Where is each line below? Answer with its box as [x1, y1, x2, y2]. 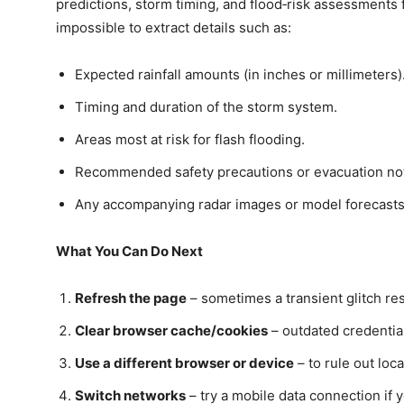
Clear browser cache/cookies [75, 322, 268, 340]
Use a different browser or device [75, 354, 294, 372]
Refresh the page [75, 289, 187, 308]
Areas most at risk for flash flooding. [75, 131, 305, 149]
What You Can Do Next [56, 243, 203, 261]
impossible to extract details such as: [56, 19, 291, 37]
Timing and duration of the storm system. [75, 98, 337, 116]
